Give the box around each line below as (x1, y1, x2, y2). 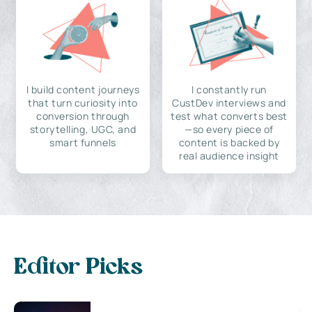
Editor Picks (14, 256, 143, 279)
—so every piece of (184, 122, 274, 136)
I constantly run (192, 82, 267, 96)
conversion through (36, 109, 130, 123)
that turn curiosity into (28, 95, 138, 109)
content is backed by (178, 135, 280, 149)
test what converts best (171, 109, 288, 123)
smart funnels (49, 135, 116, 149)
